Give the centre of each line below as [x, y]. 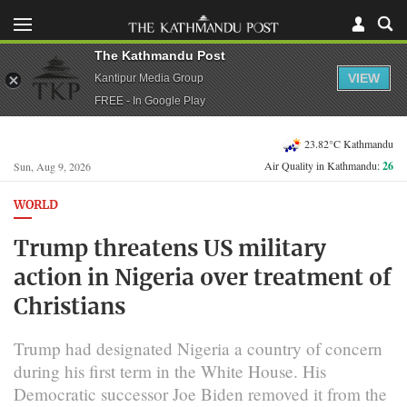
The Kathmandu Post [160, 55]
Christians [69, 308]
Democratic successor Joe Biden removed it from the [200, 393]
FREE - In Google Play [150, 100]
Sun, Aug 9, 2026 [52, 166]
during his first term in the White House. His [170, 371]
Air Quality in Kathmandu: [323, 165]
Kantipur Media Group [149, 78]
